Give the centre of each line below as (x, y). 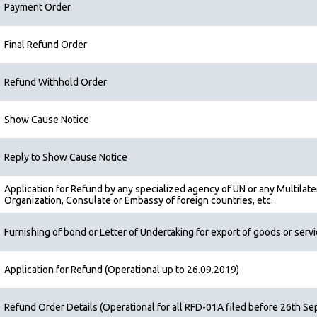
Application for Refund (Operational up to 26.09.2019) (122, 270)
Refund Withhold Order (56, 82)
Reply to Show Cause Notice (66, 157)
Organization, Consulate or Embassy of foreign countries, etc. (139, 200)
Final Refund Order (46, 45)
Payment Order (38, 7)
